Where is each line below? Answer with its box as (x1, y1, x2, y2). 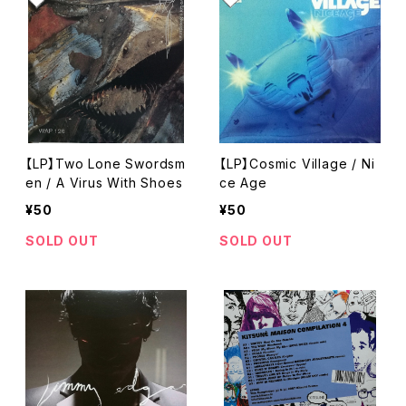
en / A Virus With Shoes (25, 175, 183, 190)
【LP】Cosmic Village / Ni (219, 156, 375, 171)
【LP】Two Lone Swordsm (25, 156, 186, 171)
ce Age (219, 175, 267, 190)
